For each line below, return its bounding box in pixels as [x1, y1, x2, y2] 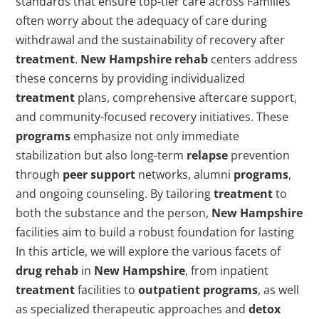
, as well [258, 282, 300, 298]
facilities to [75, 282, 139, 298]
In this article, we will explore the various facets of [16, 244, 281, 260]
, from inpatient [185, 263, 269, 279]
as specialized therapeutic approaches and [16, 301, 249, 318]
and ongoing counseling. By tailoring [16, 186, 214, 202]
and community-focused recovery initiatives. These [16, 109, 289, 125]
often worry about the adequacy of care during [16, 13, 268, 29]
